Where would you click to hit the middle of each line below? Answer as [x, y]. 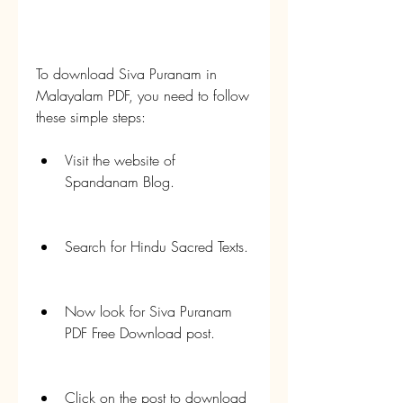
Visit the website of [120, 160]
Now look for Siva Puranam [148, 311]
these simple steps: [91, 117]
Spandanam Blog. [120, 182]
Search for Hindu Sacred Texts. [157, 246]
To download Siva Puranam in [126, 74]
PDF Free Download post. [140, 333]
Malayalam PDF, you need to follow [143, 95]
